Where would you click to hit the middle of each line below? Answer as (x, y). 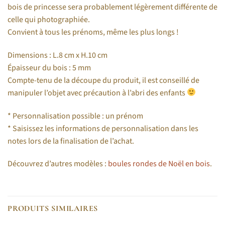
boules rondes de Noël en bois (159, 164)
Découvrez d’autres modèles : (58, 164)
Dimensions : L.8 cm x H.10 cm (58, 55)
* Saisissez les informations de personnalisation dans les (103, 128)
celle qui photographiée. (49, 20)
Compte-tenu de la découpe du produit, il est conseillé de (103, 80)
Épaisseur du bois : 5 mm (49, 68)
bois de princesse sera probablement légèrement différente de (113, 7)
